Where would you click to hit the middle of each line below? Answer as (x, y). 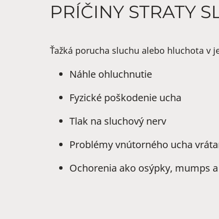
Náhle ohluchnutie (111, 74)
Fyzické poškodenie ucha (125, 98)
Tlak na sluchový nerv (118, 121)
